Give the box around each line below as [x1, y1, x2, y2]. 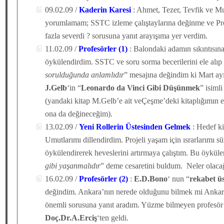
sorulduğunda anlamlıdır [45, 70, 124, 79]
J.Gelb [45, 83, 67, 92]
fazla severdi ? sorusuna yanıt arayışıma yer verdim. [45, 31, 207, 40]
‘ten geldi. [97, 213, 128, 222]
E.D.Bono [134, 174, 167, 183]
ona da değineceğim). [45, 109, 112, 118]
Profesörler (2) [79, 174, 130, 183]
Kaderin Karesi [79, 5, 133, 14]
